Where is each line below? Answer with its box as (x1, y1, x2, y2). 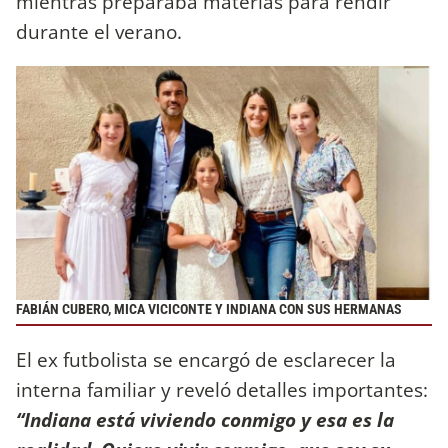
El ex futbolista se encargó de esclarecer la (16, 346, 396, 374)
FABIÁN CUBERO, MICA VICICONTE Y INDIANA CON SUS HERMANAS (16, 300, 402, 318)
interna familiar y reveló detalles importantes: (16, 376, 428, 404)
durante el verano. (16, 17, 182, 45)
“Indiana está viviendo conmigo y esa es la (16, 406, 394, 434)
